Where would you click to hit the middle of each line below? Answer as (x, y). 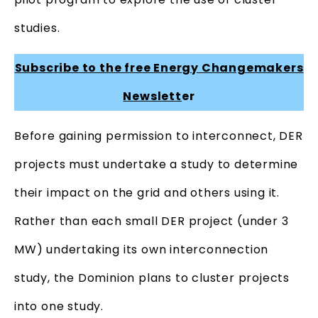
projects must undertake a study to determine (157, 164)
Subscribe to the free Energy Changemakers (159, 67)
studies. (39, 28)
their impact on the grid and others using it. (147, 192)
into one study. (61, 306)
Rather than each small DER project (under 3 (152, 221)
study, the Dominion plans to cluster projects (152, 278)
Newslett (152, 96)
